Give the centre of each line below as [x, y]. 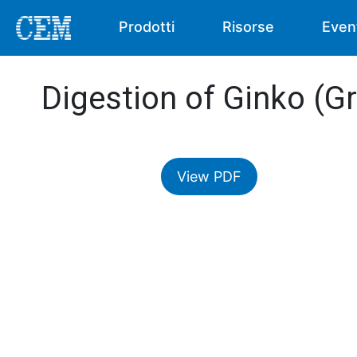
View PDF [209, 177]
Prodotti [147, 27]
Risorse [249, 27]
